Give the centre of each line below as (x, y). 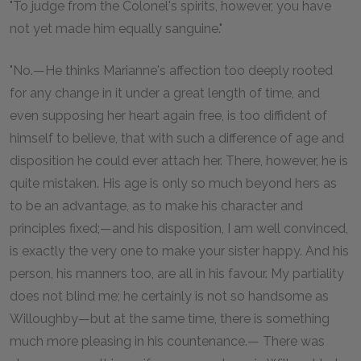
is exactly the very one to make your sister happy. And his (179, 251)
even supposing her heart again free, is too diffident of (168, 115)
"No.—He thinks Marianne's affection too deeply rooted (171, 70)
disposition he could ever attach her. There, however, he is (179, 160)
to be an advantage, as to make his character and (156, 205)
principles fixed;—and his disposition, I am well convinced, (179, 228)
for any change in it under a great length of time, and (165, 93)
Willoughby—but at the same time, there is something (170, 318)
